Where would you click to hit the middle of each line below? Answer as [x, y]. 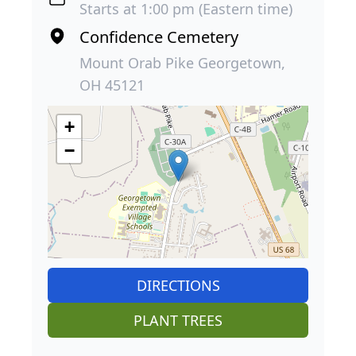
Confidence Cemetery [159, 37]
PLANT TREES [178, 321]
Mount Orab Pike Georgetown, [182, 63]
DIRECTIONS [178, 286]
